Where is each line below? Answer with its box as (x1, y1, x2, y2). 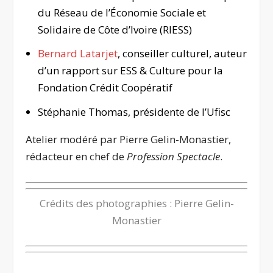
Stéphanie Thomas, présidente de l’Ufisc (37, 105, 230, 119)
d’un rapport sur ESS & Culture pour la (37, 63, 223, 78)
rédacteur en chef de (26, 149, 127, 164)
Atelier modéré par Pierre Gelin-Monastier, (26, 132, 232, 147)
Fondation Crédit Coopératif (37, 80, 172, 95)
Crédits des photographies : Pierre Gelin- (39, 196, 234, 210)
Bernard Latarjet (37, 46, 118, 61)
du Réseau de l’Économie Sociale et (37, 5, 206, 19)
